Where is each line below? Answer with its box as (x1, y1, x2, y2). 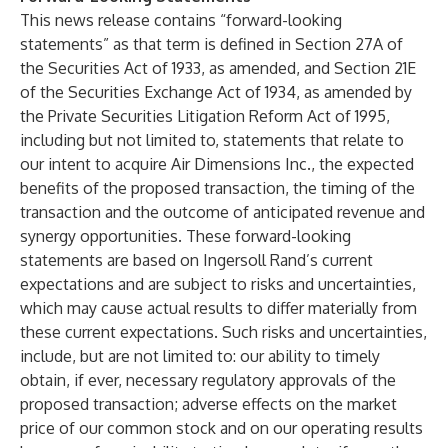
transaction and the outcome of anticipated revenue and (20, 202, 425, 222)
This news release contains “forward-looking (20, 10, 342, 30)
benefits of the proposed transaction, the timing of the (20, 178, 415, 198)
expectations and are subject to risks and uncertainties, (20, 274, 416, 294)
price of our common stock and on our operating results (20, 418, 423, 438)
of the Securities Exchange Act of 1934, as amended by (20, 82, 412, 102)
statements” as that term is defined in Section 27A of (20, 34, 403, 54)
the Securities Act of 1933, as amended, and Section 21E (20, 58, 416, 78)
